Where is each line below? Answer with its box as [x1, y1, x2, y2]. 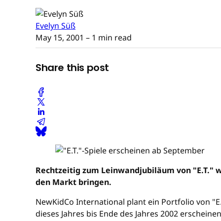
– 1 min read [84, 32, 132, 43]
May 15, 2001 [36, 32, 84, 43]
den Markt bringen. [36, 176, 111, 187]
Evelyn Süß [36, 20, 75, 31]
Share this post [36, 61, 109, 75]
